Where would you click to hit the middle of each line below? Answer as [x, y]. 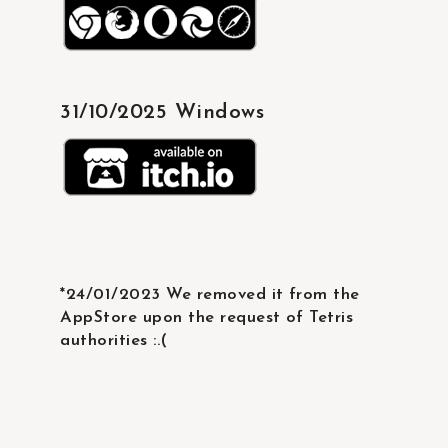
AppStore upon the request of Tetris [207, 317]
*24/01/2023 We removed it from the [210, 294]
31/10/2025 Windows [162, 113]
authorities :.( [114, 340]
